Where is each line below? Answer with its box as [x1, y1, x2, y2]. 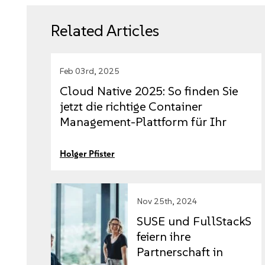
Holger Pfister [60, 148, 115, 160]
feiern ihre [137, 229, 191, 244]
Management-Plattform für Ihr [60, 114, 227, 130]
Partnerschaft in [137, 244, 224, 260]
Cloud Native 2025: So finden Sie [60, 83, 238, 99]
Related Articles [50, 21, 159, 41]
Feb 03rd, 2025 [60, 66, 119, 77]
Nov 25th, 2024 [137, 196, 198, 207]
